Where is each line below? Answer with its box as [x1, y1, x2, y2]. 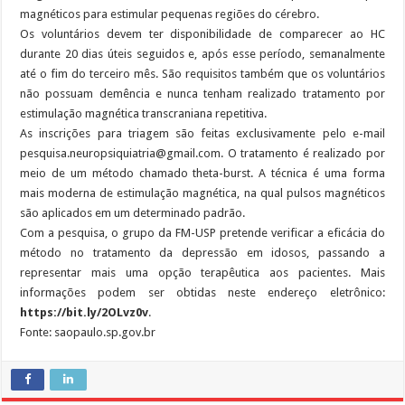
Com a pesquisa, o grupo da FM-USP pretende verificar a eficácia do [20, 225, 385, 240]
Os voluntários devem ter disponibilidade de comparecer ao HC [20, 26, 385, 41]
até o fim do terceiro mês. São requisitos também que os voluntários [20, 66, 385, 80]
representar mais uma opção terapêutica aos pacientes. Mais [20, 265, 385, 279]
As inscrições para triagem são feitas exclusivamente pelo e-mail [20, 126, 385, 140]
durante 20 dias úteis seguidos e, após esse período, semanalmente [20, 46, 385, 61]
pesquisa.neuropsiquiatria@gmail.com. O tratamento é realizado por [20, 146, 385, 160]
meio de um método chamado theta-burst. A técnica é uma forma [20, 165, 385, 180]
